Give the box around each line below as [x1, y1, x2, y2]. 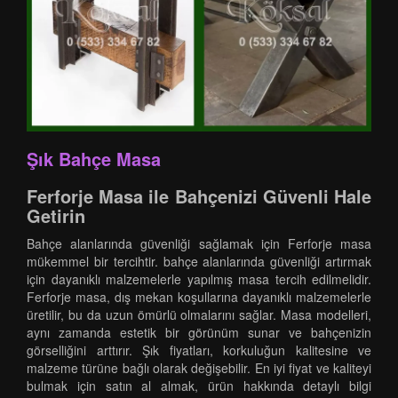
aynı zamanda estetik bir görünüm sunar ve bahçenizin [27, 323, 371, 341]
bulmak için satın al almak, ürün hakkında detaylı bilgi [27, 377, 371, 394]
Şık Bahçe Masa [27, 146, 161, 171]
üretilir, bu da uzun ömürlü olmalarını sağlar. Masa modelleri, [27, 306, 371, 323]
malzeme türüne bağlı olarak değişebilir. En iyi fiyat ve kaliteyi [27, 359, 371, 377]
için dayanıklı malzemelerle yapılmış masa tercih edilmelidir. [27, 270, 371, 288]
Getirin [27, 203, 85, 228]
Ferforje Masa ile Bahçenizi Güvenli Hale [27, 183, 371, 209]
